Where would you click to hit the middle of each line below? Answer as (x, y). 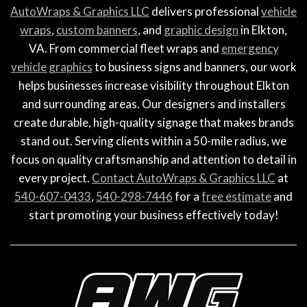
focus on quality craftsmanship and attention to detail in (153, 159)
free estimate (236, 196)
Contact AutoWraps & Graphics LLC (184, 177)
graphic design (201, 29)
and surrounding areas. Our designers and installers (153, 103)
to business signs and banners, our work (194, 66)
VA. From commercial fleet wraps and (125, 48)
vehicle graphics (51, 66)
